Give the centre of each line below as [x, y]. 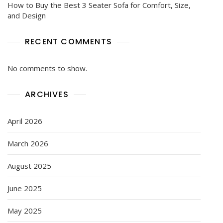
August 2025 [29, 166]
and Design [27, 15]
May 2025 [25, 210]
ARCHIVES [47, 94]
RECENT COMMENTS [68, 41]
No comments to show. [47, 68]
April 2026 [25, 121]
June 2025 [25, 188]
